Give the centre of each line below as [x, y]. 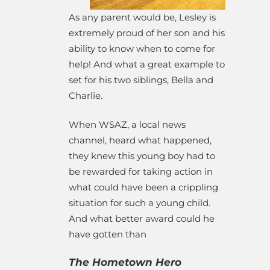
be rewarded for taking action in [141, 171]
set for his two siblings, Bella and [141, 80]
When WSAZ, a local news [127, 124]
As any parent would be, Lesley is [142, 17]
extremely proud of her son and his [147, 33]
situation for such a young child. [140, 202]
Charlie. [86, 95]
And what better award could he [142, 218]
